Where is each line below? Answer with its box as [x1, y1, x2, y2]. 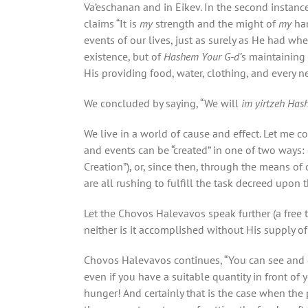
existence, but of [84, 49, 164, 63]
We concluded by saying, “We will [84, 96, 241, 110]
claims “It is [84, 16, 140, 30]
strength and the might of [155, 16, 278, 30]
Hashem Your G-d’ [164, 49, 241, 63]
